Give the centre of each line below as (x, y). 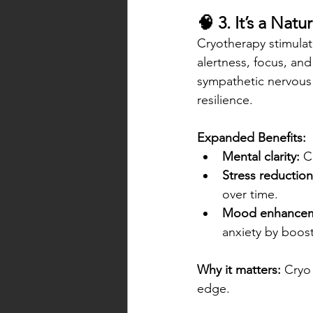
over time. (250, 195)
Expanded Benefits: (252, 138)
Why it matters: (239, 270)
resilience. (225, 100)
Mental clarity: (261, 157)
